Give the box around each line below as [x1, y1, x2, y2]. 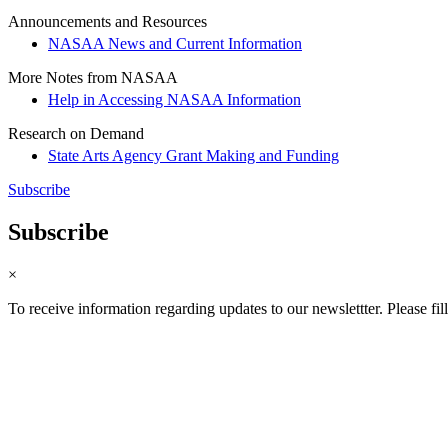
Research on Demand [8, 125, 144, 143]
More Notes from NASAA [8, 69, 178, 87]
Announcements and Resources [8, 13, 207, 31]
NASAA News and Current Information [48, 35, 302, 53]
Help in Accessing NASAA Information [48, 91, 301, 109]
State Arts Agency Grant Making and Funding [48, 147, 339, 165]
